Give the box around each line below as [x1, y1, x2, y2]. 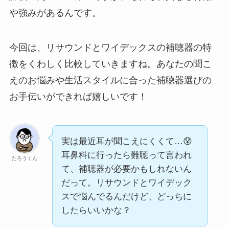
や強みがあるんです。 [9, 8, 101, 18]
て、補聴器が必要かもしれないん [61, 164, 192, 174]
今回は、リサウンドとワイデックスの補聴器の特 [9, 42, 212, 53]
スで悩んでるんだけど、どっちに [61, 191, 192, 201]
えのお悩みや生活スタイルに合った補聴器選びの [9, 75, 212, 85]
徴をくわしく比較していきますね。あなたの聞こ [9, 58, 212, 69]
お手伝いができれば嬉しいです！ [9, 91, 147, 102]
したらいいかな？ [61, 205, 131, 215]
